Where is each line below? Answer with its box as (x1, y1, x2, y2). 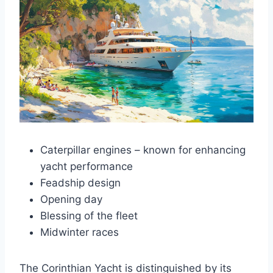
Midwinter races (40, 225, 119, 238)
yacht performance (40, 160, 133, 172)
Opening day (40, 193, 102, 205)
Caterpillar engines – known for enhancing (40, 143, 246, 156)
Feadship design (40, 176, 121, 189)
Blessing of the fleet (40, 209, 138, 222)
